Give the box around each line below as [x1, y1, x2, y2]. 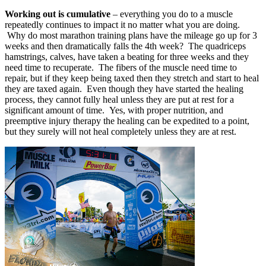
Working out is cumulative [5, 8, 110, 19]
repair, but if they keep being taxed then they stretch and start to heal [5, 72, 259, 83]
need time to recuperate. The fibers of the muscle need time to [5, 62, 237, 72]
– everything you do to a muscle [110, 8, 233, 19]
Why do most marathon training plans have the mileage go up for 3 [5, 30, 257, 40]
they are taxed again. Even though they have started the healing [5, 83, 243, 94]
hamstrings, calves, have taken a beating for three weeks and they [5, 51, 249, 62]
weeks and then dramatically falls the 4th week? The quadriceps [5, 40, 248, 51]
